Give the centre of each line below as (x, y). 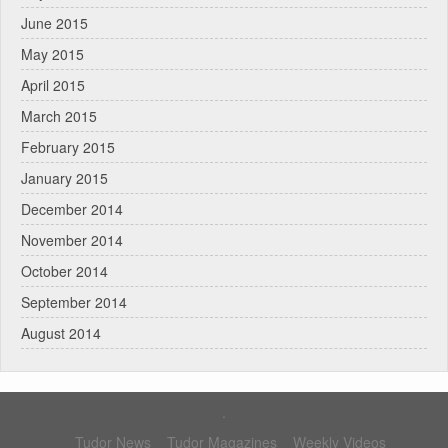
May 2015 (52, 54)
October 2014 (64, 271)
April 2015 (53, 85)
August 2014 (61, 333)
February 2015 (68, 147)
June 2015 (54, 23)
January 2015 (64, 178)
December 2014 (72, 209)
